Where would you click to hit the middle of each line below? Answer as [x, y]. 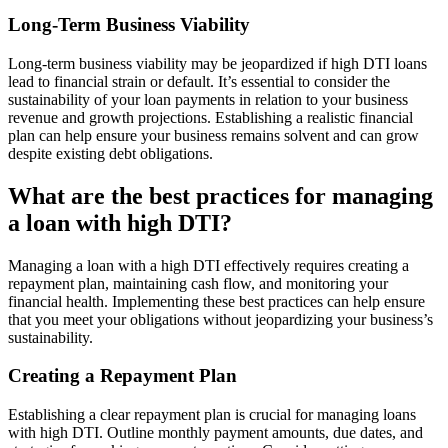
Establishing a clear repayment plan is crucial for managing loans [212, 415]
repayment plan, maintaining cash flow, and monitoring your [198, 283]
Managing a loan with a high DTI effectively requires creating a [208, 265]
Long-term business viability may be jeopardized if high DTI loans [217, 63]
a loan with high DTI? [120, 222]
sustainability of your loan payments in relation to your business [208, 99]
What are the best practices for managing [220, 195]
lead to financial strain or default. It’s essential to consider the [199, 81]
